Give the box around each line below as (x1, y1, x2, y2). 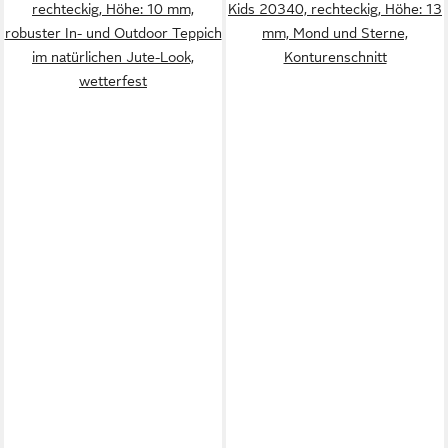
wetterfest (79, 73, 147, 89)
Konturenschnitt (283, 49, 387, 65)
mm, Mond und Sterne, (262, 25, 408, 41)
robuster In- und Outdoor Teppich (4, 25, 222, 41)
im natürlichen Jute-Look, (32, 49, 194, 65)
